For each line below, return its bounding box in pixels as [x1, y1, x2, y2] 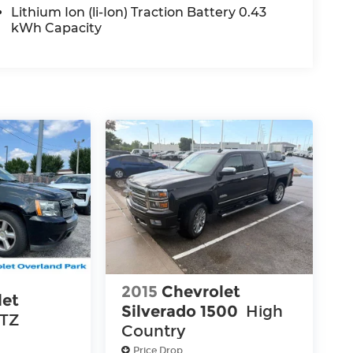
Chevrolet [162, 282, 241, 302]
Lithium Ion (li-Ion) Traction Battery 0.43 [11, 4, 267, 20]
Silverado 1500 [121, 302, 239, 321]
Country [121, 321, 186, 341]
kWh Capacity [11, 20, 102, 35]
